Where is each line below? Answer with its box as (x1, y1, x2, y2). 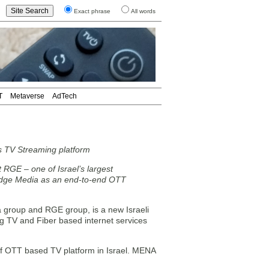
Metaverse (10, 92, 44, 100)
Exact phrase (74, 8, 110, 14)
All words (131, 8, 156, 14)
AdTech (52, 92, 77, 100)
